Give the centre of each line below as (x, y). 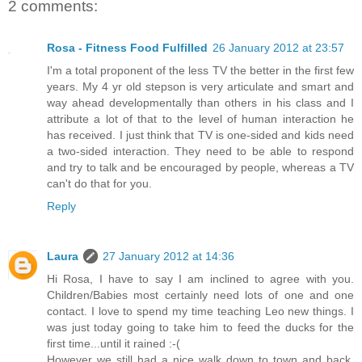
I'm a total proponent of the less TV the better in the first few (200, 71)
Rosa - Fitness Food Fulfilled (127, 48)
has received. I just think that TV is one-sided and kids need (200, 135)
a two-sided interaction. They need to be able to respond (200, 152)
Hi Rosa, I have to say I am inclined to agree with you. (200, 279)
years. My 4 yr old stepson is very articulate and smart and (200, 87)
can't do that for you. (99, 184)
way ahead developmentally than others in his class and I (200, 103)
